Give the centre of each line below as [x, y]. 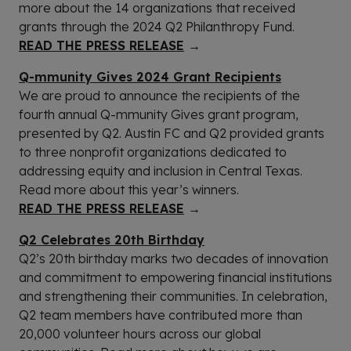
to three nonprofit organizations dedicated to [153, 152]
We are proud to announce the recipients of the [159, 96]
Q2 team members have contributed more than [161, 315]
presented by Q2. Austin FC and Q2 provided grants [172, 134]
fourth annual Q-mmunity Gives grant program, [159, 115]
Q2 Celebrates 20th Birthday [112, 240]
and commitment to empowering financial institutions [175, 278]
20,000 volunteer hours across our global [140, 334]
